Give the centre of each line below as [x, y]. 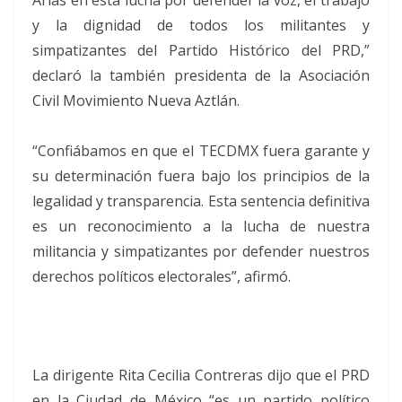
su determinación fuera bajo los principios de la [201, 176]
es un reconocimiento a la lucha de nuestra [201, 226]
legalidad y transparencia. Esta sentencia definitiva [201, 201]
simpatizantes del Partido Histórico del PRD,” [201, 50]
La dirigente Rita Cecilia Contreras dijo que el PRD [201, 375]
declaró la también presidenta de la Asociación [201, 75]
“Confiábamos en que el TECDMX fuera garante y [201, 151]
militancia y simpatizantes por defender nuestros [201, 251]
